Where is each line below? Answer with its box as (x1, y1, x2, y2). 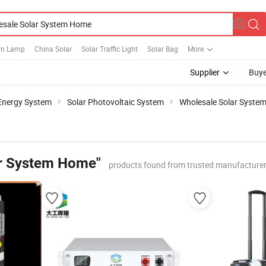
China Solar (34, 43, 72, 53)
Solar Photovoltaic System (67, 96, 164, 107)
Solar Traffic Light (81, 43, 138, 53)
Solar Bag (147, 43, 178, 53)
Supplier (190, 66, 220, 78)
